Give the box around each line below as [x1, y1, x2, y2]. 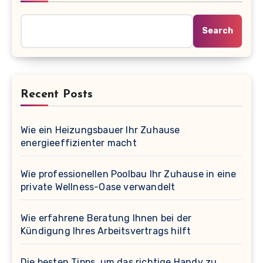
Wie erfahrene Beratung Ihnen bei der [21, 213, 192, 224]
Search [202, 26, 233, 36]
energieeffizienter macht [21, 137, 137, 149]
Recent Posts [21, 89, 93, 101]
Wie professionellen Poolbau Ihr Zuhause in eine [21, 168, 237, 180]
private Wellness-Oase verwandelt [21, 181, 176, 193]
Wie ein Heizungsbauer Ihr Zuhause [21, 124, 180, 136]
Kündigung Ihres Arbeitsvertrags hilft [21, 225, 191, 237]
